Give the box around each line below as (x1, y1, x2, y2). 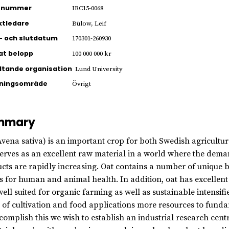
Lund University (75, 64, 123, 73)
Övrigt (72, 80, 91, 88)
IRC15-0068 (72, 4, 103, 13)
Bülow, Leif (72, 19, 106, 28)
